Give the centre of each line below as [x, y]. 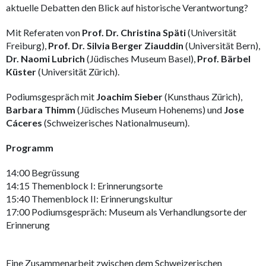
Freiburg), [27, 45]
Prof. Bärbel [224, 58]
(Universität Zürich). [78, 72]
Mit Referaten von [44, 32]
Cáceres [24, 123]
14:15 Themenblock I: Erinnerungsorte [84, 186]
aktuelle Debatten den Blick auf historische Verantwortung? [127, 7]
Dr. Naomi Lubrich [45, 58]
